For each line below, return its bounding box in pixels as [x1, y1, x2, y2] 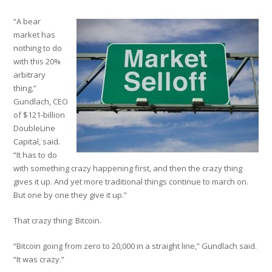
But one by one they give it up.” [13, 189, 127, 200]
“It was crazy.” [13, 254, 65, 265]
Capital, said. [13, 136, 61, 147]
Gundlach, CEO [13, 96, 69, 107]
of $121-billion [13, 109, 66, 120]
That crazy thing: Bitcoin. [13, 215, 102, 226]
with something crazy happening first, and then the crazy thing [13, 163, 243, 174]
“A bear [13, 16, 41, 27]
